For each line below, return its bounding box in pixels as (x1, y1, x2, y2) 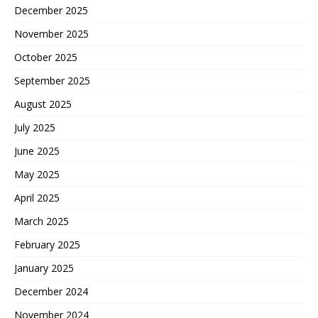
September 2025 (14, 73, 90, 87)
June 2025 (14, 143, 60, 158)
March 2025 (14, 214, 69, 228)
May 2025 (14, 167, 60, 181)
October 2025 (14, 50, 77, 64)
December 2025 (14, 3, 88, 17)
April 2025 (14, 190, 60, 204)
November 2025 (14, 26, 89, 40)
